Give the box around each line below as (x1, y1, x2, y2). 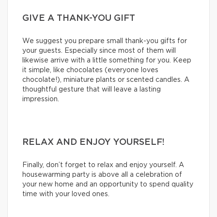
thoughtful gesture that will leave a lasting (22, 86, 161, 93)
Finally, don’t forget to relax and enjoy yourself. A (22, 162, 184, 169)
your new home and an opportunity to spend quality (22, 181, 193, 188)
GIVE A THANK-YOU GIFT (22, 14, 135, 23)
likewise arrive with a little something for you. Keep (22, 57, 191, 64)
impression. (22, 96, 59, 103)
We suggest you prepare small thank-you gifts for (22, 38, 187, 45)
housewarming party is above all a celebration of (22, 171, 182, 179)
